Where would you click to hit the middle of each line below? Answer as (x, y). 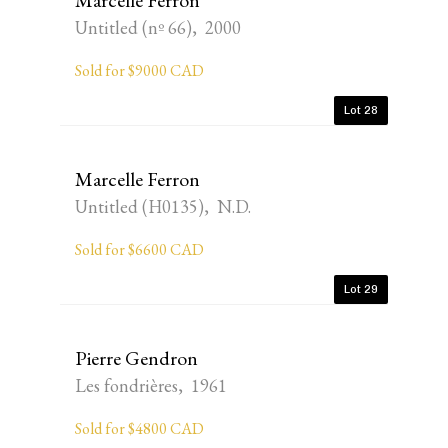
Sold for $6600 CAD (139, 249)
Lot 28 (361, 110)
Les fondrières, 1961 (151, 385)
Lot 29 (361, 289)
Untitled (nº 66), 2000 (158, 27)
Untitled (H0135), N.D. (163, 206)
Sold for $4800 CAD (139, 428)
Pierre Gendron (136, 358)
